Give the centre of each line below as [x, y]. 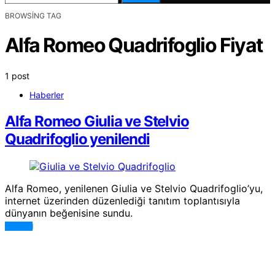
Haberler [47, 95]
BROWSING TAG [33, 16]
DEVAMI [19, 226]
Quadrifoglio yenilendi [77, 139]
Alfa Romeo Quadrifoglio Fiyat [134, 45]
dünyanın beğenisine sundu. [69, 213]
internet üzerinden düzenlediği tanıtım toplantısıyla [122, 200]
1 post [17, 76]
